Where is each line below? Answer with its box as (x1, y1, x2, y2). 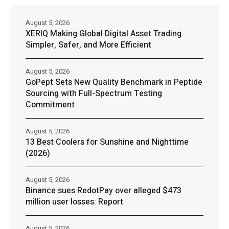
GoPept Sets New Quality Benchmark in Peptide (26, 76, 202, 89)
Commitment (26, 99, 75, 111)
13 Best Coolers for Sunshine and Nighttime (26, 136, 189, 149)
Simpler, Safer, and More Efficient (26, 39, 151, 52)
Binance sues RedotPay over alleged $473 (26, 185, 181, 197)
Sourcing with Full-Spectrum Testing (26, 87, 162, 100)
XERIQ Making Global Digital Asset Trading (26, 28, 181, 40)
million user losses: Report (26, 196, 123, 209)
